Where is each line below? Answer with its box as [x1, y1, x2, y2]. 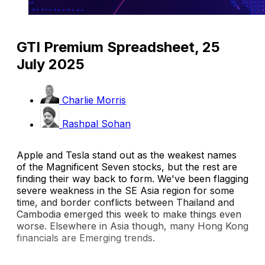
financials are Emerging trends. [17, 231, 155, 244]
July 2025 [17, 56, 85, 73]
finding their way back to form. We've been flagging [17, 172, 248, 185]
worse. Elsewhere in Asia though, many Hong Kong [17, 219, 248, 232]
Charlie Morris [62, 94, 126, 106]
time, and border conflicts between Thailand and [17, 196, 234, 208]
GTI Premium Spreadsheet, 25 [17, 38, 220, 56]
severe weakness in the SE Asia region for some [17, 184, 234, 196]
